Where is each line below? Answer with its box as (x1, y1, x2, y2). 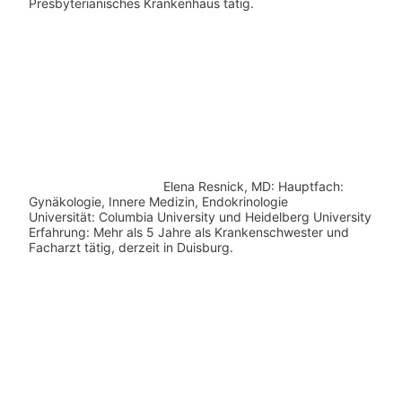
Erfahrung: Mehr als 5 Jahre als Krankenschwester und (28, 223, 349, 240)
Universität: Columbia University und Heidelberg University (28, 208, 371, 224)
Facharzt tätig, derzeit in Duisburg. (28, 239, 233, 255)
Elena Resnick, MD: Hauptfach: (162, 178, 344, 194)
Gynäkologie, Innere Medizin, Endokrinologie (28, 193, 288, 209)
